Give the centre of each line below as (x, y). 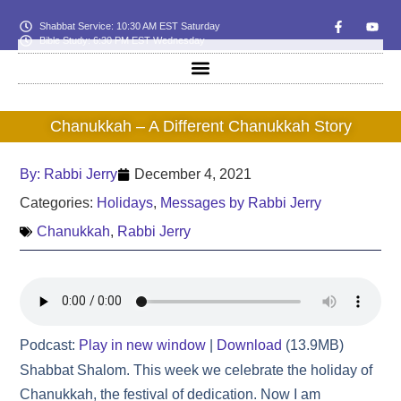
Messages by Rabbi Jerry (241, 202)
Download (250, 345)
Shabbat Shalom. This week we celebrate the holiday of (196, 370)
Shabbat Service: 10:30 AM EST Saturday (130, 26)
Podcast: (50, 345)
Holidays (125, 202)
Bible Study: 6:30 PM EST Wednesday (123, 41)
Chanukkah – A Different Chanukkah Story (200, 127)
